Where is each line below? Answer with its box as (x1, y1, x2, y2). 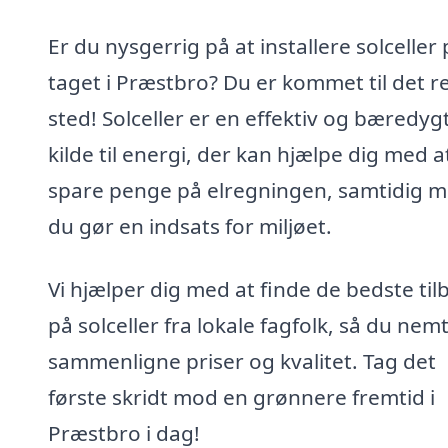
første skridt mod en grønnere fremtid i (48, 383, 435, 412)
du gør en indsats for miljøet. (48, 211, 332, 240)
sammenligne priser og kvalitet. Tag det (48, 347, 436, 376)
